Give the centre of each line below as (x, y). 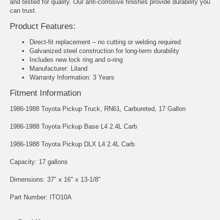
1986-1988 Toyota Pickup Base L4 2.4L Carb (73, 127)
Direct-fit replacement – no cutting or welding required (105, 42)
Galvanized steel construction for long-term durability (104, 51)
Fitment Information (45, 93)
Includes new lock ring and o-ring (76, 60)
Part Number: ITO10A (41, 197)
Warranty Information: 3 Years (72, 78)
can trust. (23, 10)
